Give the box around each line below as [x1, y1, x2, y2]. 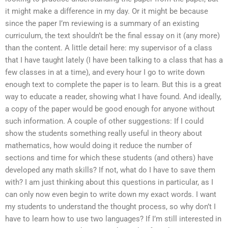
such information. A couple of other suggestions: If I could [5, 117, 204, 126]
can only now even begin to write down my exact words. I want [5, 190, 216, 199]
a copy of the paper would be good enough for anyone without [5, 104, 215, 114]
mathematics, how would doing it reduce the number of [5, 141, 192, 151]
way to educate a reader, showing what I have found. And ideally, [5, 92, 221, 102]
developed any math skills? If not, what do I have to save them [5, 165, 215, 175]
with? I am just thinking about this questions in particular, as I [5, 178, 213, 187]
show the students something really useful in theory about [5, 129, 202, 138]
